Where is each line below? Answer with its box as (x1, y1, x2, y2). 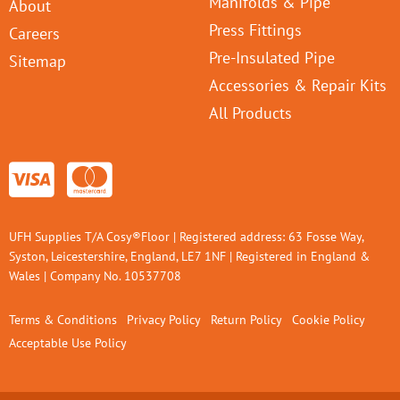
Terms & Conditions (9, 312, 118, 328)
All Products (209, 103, 293, 123)
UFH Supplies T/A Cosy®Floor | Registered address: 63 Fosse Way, (9, 229, 364, 245)
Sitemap (9, 51, 67, 71)
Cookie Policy (291, 312, 365, 328)
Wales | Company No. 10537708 (9, 268, 182, 284)
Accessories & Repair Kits (209, 75, 387, 96)
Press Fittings (209, 19, 303, 39)
